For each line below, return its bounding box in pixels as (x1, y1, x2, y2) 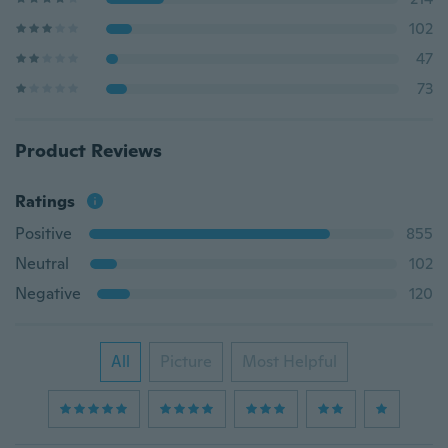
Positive (15, 223, 72, 244)
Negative (15, 283, 81, 304)
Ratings (15, 191, 75, 212)
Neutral (15, 253, 69, 274)
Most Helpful (242, 351, 337, 372)
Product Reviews (15, 139, 162, 162)
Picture (160, 351, 212, 372)
